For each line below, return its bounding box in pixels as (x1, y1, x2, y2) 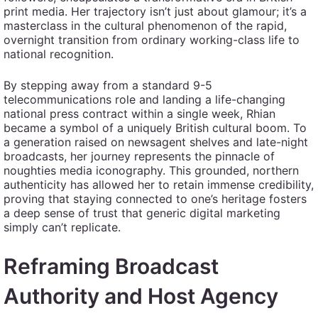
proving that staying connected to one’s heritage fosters (4, 192, 307, 206)
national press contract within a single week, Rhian (4, 106, 275, 121)
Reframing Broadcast (4, 253, 219, 279)
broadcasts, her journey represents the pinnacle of (4, 149, 275, 163)
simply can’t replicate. (4, 220, 121, 234)
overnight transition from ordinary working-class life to (4, 33, 300, 47)
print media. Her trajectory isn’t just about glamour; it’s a (4, 4, 307, 18)
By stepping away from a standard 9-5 (4, 78, 212, 92)
